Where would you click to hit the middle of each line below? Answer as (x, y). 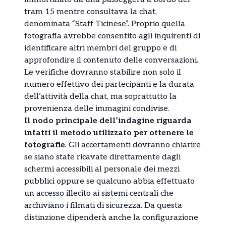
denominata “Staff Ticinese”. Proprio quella (105, 24)
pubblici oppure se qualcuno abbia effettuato (109, 181)
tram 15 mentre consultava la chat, (91, 12)
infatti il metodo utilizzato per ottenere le (109, 133)
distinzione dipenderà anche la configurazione (111, 217)
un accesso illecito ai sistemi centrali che (99, 193)
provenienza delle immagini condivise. (97, 108)
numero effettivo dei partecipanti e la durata (109, 84)
